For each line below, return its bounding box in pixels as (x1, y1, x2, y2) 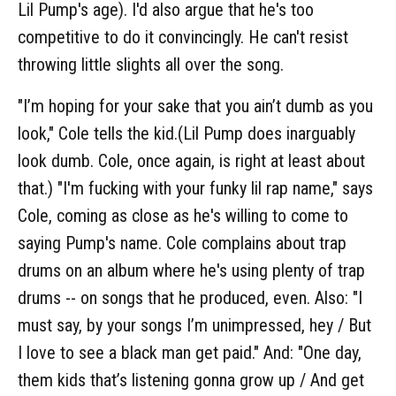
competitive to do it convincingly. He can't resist (18, 26, 348, 48)
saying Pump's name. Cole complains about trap (18, 232, 346, 254)
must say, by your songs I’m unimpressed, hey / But (18, 314, 371, 336)
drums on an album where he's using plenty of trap (18, 259, 365, 281)
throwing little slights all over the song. (18, 53, 284, 75)
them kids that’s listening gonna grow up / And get (18, 369, 364, 391)
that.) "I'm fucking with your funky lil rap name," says (18, 177, 373, 199)
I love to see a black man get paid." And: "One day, (18, 341, 362, 363)
